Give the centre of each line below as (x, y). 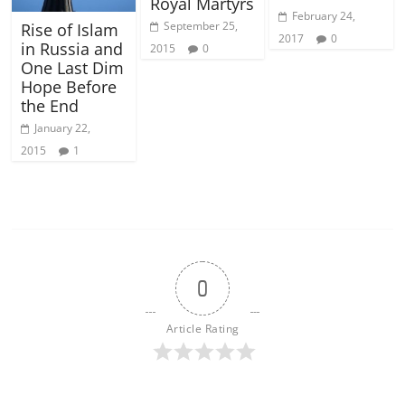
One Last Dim (73, 68)
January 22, (63, 128)
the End (50, 106)
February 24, (323, 16)
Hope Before (69, 87)
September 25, (200, 26)
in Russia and (72, 49)
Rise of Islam (70, 30)
